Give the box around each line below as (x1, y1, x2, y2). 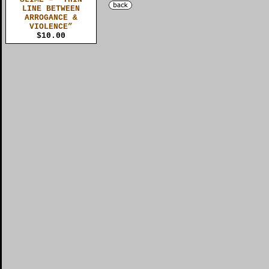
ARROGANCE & (25, 13, 77, 22)
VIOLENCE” (29, 22, 73, 31)
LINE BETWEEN (22, 4, 80, 13)
